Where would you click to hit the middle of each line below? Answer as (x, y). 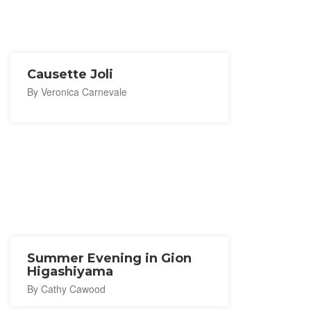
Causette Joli (70, 74)
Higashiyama (70, 271)
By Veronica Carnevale (77, 92)
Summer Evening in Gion (109, 258)
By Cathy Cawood (66, 289)
